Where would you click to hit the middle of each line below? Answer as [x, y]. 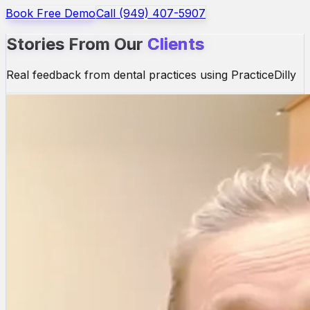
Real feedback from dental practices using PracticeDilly [151, 74]
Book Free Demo [51, 13]
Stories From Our [77, 44]
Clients [176, 44]
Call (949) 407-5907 [151, 13]
